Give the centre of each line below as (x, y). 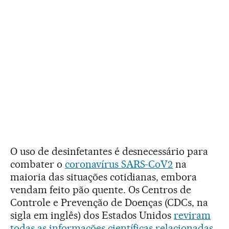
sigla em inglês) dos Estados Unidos (92, 215)
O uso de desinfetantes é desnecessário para (109, 151)
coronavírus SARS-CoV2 (119, 164)
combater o (38, 164)
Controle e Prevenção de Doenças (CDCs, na (109, 202)
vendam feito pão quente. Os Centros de (101, 189)
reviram (192, 215)
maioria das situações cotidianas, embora (104, 177)
